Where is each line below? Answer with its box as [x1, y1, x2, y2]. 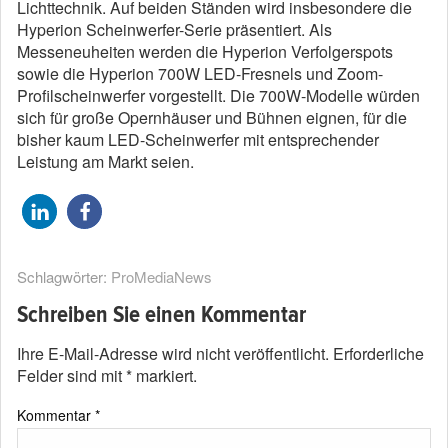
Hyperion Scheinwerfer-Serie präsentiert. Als [17, 18, 332, 42]
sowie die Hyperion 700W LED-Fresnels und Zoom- [17, 62, 383, 86]
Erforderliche [333, 342, 424, 366]
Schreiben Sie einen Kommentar [17, 301, 306, 330]
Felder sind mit [17, 364, 126, 388]
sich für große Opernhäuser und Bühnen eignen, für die [17, 106, 407, 130]
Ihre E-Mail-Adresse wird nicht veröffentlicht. [17, 342, 329, 366]
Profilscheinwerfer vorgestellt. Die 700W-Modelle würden [17, 84, 420, 108]
